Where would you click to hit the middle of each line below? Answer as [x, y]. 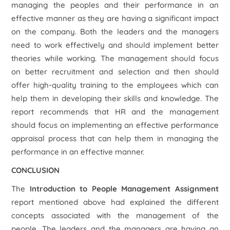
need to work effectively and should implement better [115, 45]
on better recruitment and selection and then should [115, 72]
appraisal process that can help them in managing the [115, 138]
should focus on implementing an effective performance [115, 125]
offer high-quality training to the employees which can [115, 85]
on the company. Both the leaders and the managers [115, 32]
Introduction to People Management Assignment [122, 189]
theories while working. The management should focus [115, 58]
